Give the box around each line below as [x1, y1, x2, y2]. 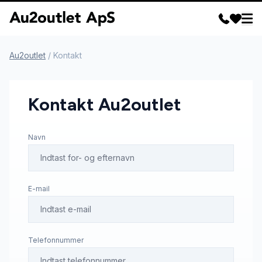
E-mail [28, 184, 50, 194]
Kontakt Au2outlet [28, 94, 181, 116]
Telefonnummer [28, 236, 84, 245]
